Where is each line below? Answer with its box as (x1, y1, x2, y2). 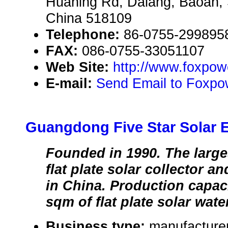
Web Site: (46, 59, 113, 75)
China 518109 (46, 10, 132, 26)
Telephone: (46, 26, 124, 43)
